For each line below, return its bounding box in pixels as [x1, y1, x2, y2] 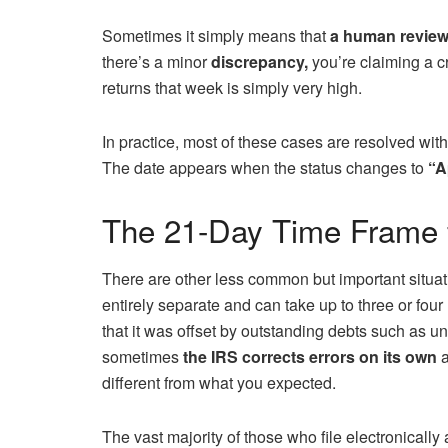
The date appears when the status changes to [102, 155, 428, 179]
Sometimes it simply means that [102, 23, 330, 47]
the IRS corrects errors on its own [183, 345, 437, 369]
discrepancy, [211, 49, 308, 73]
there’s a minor [102, 49, 211, 73]
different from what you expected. [102, 371, 336, 395]
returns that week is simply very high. [102, 75, 362, 99]
